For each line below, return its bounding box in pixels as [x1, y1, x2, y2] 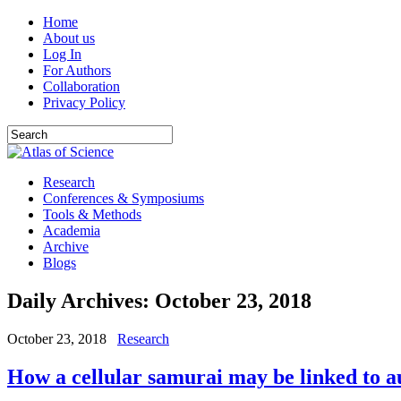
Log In [43, 47, 81, 62]
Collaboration [43, 79, 120, 94]
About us [43, 30, 95, 46]
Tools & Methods [43, 207, 141, 222]
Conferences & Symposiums [43, 191, 204, 206]
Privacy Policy [43, 95, 125, 110]
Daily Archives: [7, 288, 155, 312]
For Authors [43, 63, 111, 78]
